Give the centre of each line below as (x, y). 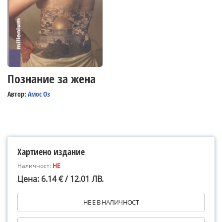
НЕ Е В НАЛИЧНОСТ (111, 202)
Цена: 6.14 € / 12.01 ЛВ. (60, 179)
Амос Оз (39, 94)
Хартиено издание (51, 152)
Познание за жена (52, 79)
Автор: (18, 94)
